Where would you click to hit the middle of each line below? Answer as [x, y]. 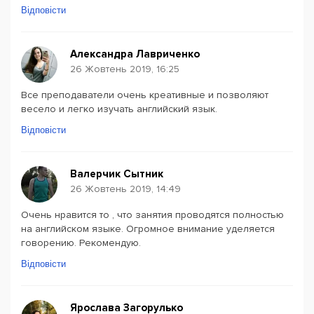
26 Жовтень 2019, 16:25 [125, 69]
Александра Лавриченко [135, 54]
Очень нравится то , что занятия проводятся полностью [152, 215]
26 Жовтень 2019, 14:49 [125, 189]
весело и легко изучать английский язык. [119, 109]
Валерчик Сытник [117, 174]
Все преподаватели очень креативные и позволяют [145, 95]
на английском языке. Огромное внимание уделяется [148, 229]
